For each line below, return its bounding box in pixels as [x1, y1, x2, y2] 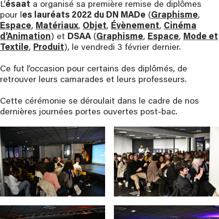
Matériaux [36, 22, 78, 31]
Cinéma [164, 22, 197, 31]
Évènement [111, 22, 159, 31]
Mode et [183, 32, 218, 42]
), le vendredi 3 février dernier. [64, 43, 181, 52]
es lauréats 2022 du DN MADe [22, 11, 146, 20]
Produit [33, 43, 64, 52]
